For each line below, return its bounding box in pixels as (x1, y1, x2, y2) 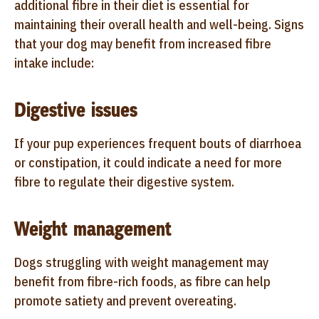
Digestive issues (14, 96, 137, 123)
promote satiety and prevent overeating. (14, 292, 236, 309)
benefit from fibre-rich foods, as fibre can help (14, 273, 271, 290)
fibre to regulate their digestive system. (14, 173, 234, 190)
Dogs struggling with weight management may (14, 253, 268, 271)
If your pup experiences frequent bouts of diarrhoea (14, 135, 301, 152)
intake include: (14, 54, 94, 71)
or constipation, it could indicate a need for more (14, 154, 282, 171)
